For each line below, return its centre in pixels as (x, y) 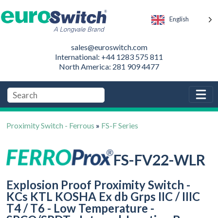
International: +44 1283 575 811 (109, 56)
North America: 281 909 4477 (109, 66)
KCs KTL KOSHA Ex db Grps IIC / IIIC (103, 197)
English (179, 19)
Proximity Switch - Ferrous (51, 125)
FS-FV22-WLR (160, 160)
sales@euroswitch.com (109, 47)
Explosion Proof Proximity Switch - (99, 185)
